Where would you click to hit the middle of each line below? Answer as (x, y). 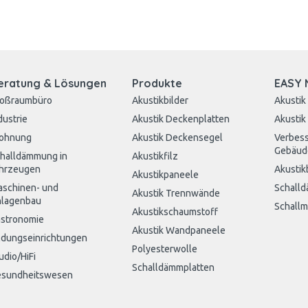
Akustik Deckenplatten (181, 119)
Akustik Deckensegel (178, 137)
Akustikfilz (155, 156)
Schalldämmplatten (174, 267)
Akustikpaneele (166, 175)
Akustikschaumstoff (175, 212)
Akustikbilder (161, 100)
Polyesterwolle (165, 249)
